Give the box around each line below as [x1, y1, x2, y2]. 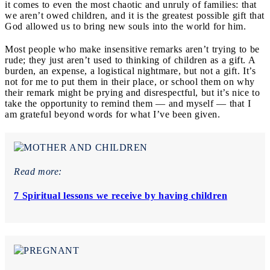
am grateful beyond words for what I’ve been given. [5, 108, 223, 119]
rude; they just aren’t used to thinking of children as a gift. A [5, 54, 255, 65]
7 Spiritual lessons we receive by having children [14, 190, 227, 201]
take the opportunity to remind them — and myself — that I [5, 98, 251, 108]
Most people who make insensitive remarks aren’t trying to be [5, 43, 260, 54]
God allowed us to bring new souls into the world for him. [5, 20, 249, 31]
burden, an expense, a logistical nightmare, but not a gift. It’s [5, 65, 256, 76]
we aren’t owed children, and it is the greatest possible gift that [5, 10, 265, 20]
